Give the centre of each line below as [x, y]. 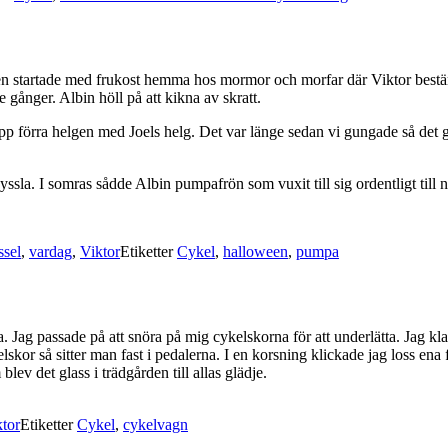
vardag [50, 252]
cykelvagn [155, 425]
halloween [255, 252]
